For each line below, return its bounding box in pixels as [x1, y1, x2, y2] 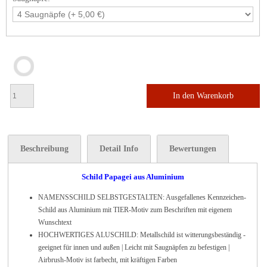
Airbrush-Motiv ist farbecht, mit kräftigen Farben [38, 256, 177, 264]
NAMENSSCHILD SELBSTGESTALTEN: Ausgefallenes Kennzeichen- [38, 193, 246, 201]
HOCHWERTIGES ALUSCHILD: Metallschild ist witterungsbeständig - [38, 231, 246, 239]
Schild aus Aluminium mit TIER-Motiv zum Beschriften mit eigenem [38, 206, 232, 214]
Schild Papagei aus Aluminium [81, 172, 184, 181]
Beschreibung [20, 144, 69, 153]
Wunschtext [38, 218, 72, 226]
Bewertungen [169, 144, 216, 153]
